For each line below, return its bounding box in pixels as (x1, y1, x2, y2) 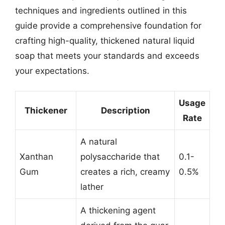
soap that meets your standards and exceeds (15, 50, 199, 61)
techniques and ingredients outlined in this (15, 5, 187, 16)
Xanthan (20, 152, 53, 162)
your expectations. (15, 65, 89, 76)
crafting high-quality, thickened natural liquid (15, 35, 195, 46)
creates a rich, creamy (80, 167, 170, 177)
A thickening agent (80, 205, 156, 215)
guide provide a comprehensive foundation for (15, 20, 201, 31)
